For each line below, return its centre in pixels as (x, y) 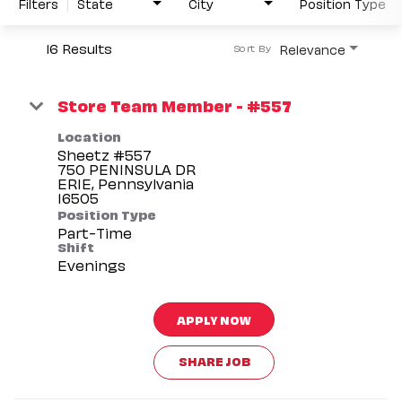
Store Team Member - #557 (175, 104)
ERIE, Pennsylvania (126, 183)
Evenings (92, 264)
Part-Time (95, 232)
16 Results (79, 47)
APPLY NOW (214, 319)
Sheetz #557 (105, 154)
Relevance (313, 48)
